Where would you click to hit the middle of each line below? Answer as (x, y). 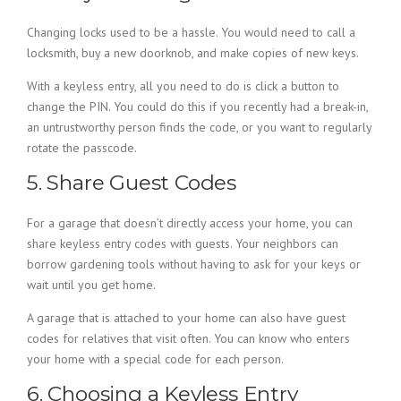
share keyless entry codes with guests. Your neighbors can (183, 243)
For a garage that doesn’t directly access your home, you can (190, 223)
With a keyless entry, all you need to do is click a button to (183, 86)
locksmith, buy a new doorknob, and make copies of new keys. (193, 53)
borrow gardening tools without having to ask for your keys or (194, 264)
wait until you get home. (91, 285)
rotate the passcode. (82, 148)
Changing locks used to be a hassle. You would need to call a (191, 32)
